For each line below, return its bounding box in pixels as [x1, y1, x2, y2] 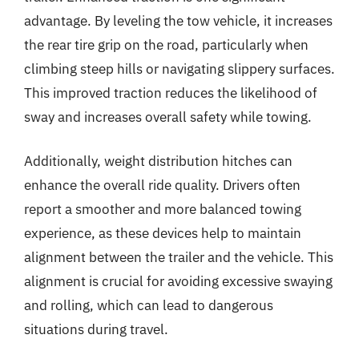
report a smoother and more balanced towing [24, 200, 301, 218]
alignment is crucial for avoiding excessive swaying [24, 272, 333, 290]
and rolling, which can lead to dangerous [24, 296, 273, 314]
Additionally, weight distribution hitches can [24, 152, 292, 170]
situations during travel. [24, 321, 168, 338]
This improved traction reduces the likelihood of [24, 83, 317, 102]
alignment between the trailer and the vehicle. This [24, 248, 333, 266]
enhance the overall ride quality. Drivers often [24, 176, 301, 194]
